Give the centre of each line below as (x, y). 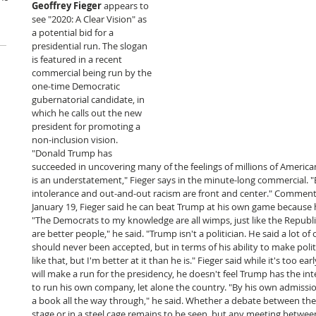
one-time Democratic (77, 86)
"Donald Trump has (73, 153)
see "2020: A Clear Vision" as (90, 19)
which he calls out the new (88, 113)
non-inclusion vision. (76, 140)
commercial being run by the (93, 73)
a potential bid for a (74, 32)
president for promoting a (87, 126)
